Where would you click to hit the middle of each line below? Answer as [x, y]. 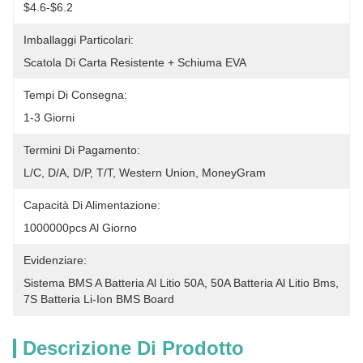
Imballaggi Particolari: [79, 40]
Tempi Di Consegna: [75, 95]
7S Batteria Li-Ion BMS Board [99, 299]
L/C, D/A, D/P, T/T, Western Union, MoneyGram [145, 173]
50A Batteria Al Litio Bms [273, 283]
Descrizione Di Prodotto [133, 348]
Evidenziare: [55, 260]
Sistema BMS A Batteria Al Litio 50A [114, 283]
